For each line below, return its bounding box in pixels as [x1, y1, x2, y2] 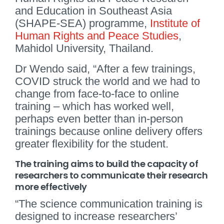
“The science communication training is [15, 197, 202, 210]
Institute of [150, 16, 200, 29]
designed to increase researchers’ [15, 209, 177, 222]
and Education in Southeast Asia [15, 4, 172, 17]
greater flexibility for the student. [15, 137, 168, 150]
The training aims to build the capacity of [15, 157, 198, 170]
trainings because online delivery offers [15, 124, 202, 137]
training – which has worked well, [15, 99, 174, 112]
